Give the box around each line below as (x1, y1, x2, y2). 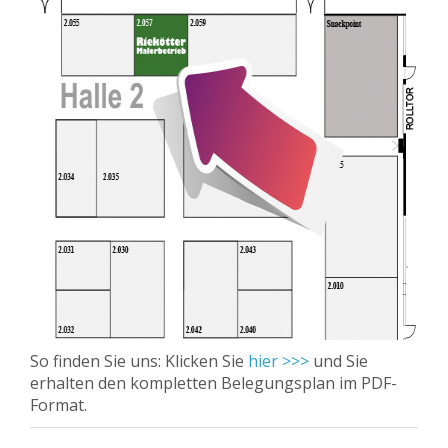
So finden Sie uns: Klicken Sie (30, 350, 248, 372)
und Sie (309, 350, 368, 372)
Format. (30, 394, 87, 416)
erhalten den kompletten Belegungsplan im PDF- (30, 372, 397, 394)
